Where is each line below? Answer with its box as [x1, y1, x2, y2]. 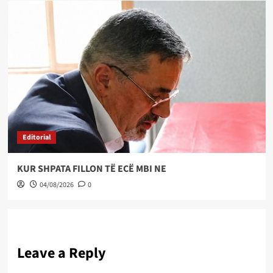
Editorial [22, 132, 51, 143]
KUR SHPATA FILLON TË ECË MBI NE [16, 161, 166, 175]
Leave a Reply [16, 242, 106, 264]
